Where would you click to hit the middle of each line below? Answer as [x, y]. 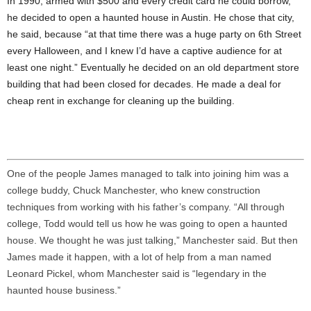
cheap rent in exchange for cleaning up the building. [121, 100]
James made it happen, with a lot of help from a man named [139, 257]
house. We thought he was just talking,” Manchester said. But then [152, 240]
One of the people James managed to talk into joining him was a [148, 173]
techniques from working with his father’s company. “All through [146, 207]
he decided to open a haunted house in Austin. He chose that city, [151, 17]
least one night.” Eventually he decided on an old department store [153, 67]
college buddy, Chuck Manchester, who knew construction [134, 190]
